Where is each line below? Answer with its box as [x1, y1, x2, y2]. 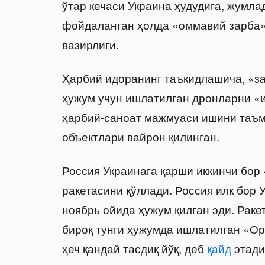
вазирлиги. [62, 36, 119, 53]
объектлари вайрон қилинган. [62, 128, 219, 145]
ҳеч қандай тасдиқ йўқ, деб [62, 240, 207, 257]
